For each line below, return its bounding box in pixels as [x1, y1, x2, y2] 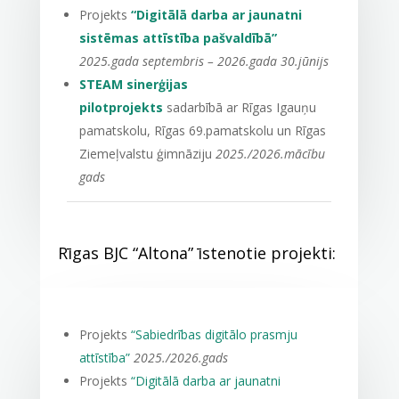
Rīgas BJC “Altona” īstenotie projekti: [57, 242, 340, 264]
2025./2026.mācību [215, 145, 325, 162]
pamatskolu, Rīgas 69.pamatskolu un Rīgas [78, 122, 326, 139]
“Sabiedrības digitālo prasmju [130, 326, 297, 343]
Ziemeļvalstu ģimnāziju [78, 145, 216, 162]
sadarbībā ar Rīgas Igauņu [166, 99, 316, 116]
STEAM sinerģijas [78, 76, 188, 93]
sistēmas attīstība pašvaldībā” [78, 29, 277, 46]
